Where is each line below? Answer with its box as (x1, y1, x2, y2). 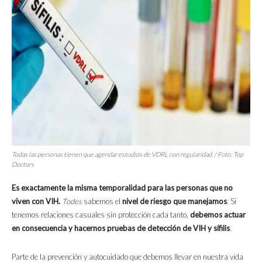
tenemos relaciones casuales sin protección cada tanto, (12, 210, 190, 220)
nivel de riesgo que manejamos (122, 196, 227, 206)
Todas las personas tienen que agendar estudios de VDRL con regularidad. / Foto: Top (12, 150, 243, 158)
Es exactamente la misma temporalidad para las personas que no (12, 183, 233, 193)
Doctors (12, 160, 34, 168)
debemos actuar (190, 210, 246, 220)
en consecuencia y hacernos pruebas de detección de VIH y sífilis (12, 223, 230, 233)
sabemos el (82, 196, 122, 206)
